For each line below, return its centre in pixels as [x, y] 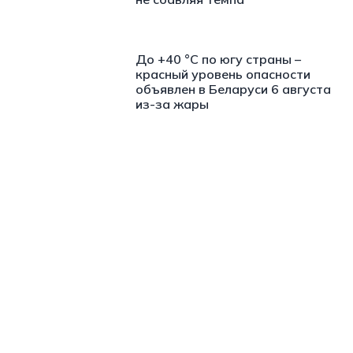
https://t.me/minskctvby [80, 198]
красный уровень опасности [223, 74]
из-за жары [172, 104]
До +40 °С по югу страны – [218, 59]
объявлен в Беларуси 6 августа [233, 89]
